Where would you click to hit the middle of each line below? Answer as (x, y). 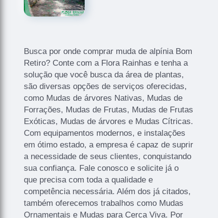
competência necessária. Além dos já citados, (108, 191)
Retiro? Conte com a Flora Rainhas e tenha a (106, 63)
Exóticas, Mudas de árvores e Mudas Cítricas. (109, 121)
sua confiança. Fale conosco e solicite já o (101, 168)
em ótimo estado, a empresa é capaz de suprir (109, 145)
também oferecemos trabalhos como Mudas (104, 203)
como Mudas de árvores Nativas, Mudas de (103, 98)
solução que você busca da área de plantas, (104, 74)
